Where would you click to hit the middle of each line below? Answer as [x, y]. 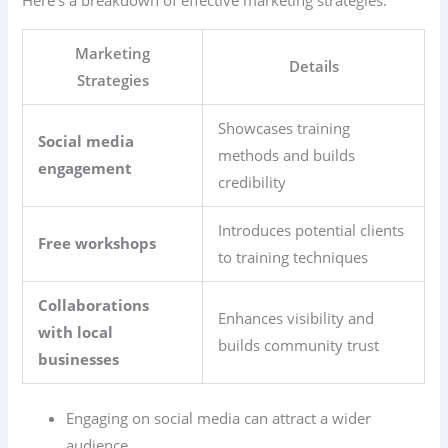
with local [76, 331]
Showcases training [284, 127]
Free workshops [97, 242]
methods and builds [287, 154]
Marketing [113, 52]
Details [313, 65]
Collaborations [94, 304]
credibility [252, 181]
